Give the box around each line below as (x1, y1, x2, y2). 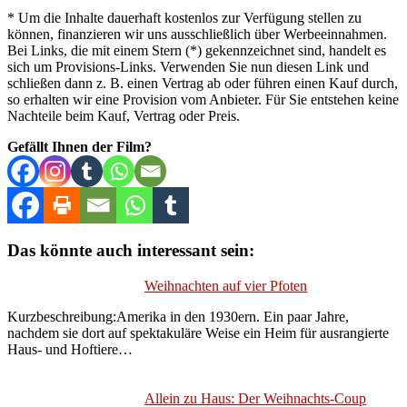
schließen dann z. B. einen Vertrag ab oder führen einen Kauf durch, (7, 75, 398, 92)
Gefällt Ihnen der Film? (7, 139, 152, 155)
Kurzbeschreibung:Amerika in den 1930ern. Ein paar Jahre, (7, 308, 349, 324)
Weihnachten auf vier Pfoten (144, 277, 308, 293)
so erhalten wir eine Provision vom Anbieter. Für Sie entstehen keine (7, 92, 399, 108)
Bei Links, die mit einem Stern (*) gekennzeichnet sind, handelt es (7, 43, 386, 59)
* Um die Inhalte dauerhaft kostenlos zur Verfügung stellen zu (7, 10, 362, 26)
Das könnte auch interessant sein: (7, 240, 254, 260)
